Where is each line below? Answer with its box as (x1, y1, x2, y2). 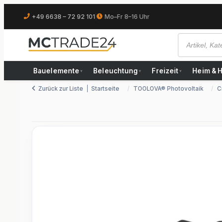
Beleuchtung (93, 67, 138, 75)
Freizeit (152, 67, 179, 75)
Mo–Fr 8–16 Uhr (105, 12, 150, 20)
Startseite (91, 85, 119, 92)
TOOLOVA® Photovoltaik (133, 85, 203, 92)
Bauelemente (33, 67, 80, 75)
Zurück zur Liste (38, 85, 83, 92)
